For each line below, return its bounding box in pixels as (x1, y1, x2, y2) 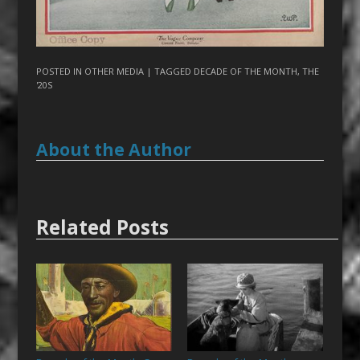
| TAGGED (145, 65, 194, 78)
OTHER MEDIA (84, 65, 144, 78)
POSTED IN (35, 65, 84, 78)
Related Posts (35, 213, 169, 240)
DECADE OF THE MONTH (193, 65, 297, 78)
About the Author (35, 138, 191, 162)
